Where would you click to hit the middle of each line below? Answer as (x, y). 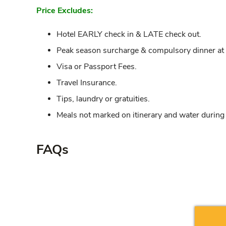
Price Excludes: (65, 10)
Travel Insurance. (87, 82)
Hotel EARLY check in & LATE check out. (129, 34)
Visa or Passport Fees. (97, 66)
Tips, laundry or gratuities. (103, 99)
